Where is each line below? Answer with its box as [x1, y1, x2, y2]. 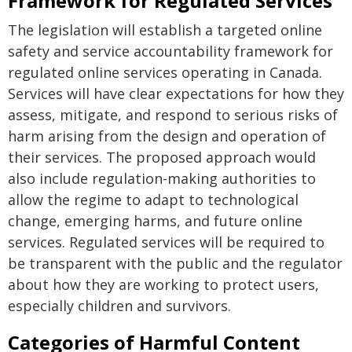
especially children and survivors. [8, 296, 231, 315]
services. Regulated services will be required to [8, 233, 324, 251]
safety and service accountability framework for [8, 42, 333, 60]
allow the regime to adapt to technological [8, 190, 299, 209]
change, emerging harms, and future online [8, 211, 302, 230]
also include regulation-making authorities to [8, 169, 316, 188]
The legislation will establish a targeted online [8, 20, 322, 39]
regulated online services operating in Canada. [8, 63, 322, 82]
